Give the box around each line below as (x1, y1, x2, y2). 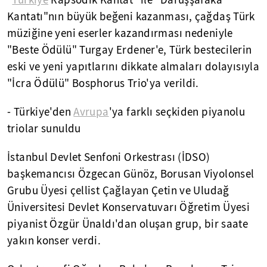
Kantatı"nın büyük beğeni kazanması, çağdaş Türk (7, 10, 255, 24)
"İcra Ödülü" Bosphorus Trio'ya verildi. (7, 76, 199, 91)
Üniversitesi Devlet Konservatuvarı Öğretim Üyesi (7, 200, 250, 215)
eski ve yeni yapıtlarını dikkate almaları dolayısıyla (7, 60, 260, 74)
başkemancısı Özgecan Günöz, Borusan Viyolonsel (7, 167, 254, 182)
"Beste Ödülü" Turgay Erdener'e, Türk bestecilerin (7, 43, 252, 58)
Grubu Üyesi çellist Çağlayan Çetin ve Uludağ (7, 184, 229, 198)
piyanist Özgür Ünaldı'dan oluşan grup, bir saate (7, 217, 249, 232)
